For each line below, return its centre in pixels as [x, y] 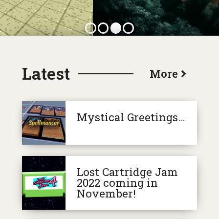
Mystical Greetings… [131, 117]
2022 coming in [117, 183]
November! [106, 194]
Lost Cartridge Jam [127, 172]
